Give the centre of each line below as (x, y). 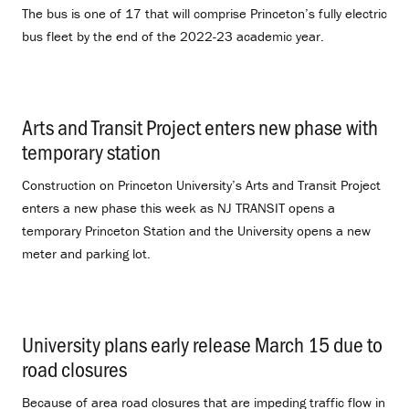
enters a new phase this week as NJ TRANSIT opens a (178, 207)
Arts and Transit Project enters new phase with (200, 126)
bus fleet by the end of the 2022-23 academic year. (173, 36)
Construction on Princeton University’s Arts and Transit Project (201, 184)
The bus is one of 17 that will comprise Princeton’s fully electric (204, 13)
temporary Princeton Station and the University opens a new (196, 230)
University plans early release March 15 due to (202, 344)
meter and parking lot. (86, 253)
